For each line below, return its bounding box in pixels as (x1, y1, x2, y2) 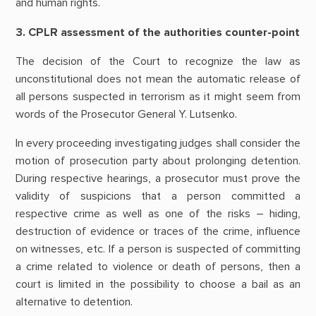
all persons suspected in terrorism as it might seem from (15, 89, 301, 104)
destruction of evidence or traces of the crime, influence (15, 224, 301, 239)
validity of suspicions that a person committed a (15, 189, 301, 204)
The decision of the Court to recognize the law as (15, 54, 301, 68)
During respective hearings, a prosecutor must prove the (15, 171, 301, 186)
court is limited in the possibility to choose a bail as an (15, 277, 301, 292)
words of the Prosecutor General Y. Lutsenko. (15, 107, 237, 121)
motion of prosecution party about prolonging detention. (15, 154, 301, 169)
